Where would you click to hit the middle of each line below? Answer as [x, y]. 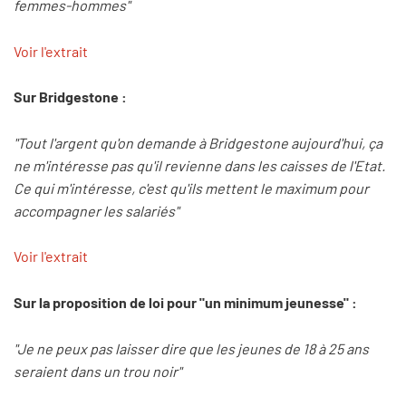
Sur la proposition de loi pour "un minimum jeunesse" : [185, 302]
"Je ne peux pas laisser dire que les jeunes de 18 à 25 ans [191, 348]
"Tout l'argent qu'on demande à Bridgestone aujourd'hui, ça [198, 142]
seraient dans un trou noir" [97, 371]
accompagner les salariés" [96, 210]
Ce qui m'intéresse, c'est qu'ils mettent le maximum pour [191, 188]
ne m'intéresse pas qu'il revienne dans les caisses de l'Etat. [199, 165]
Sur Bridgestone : [70, 97]
